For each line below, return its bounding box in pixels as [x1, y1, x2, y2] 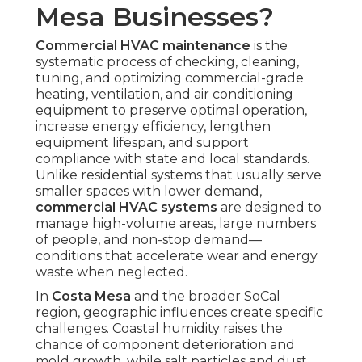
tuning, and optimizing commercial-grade [36, 70, 304, 86]
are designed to [217, 200, 322, 216]
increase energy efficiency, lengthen [36, 119, 271, 135]
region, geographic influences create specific [36, 305, 323, 321]
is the [250, 38, 288, 54]
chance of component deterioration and [36, 337, 295, 353]
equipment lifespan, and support [36, 135, 249, 151]
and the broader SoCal [131, 288, 280, 305]
